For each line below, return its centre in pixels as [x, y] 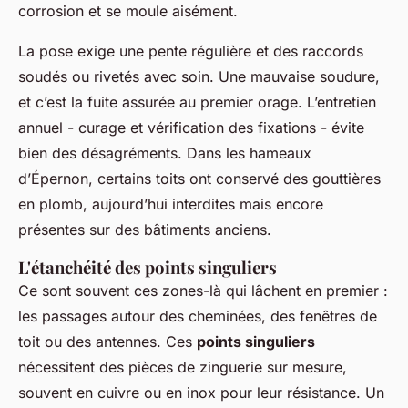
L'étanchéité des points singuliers [148, 268]
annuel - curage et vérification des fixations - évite [191, 128]
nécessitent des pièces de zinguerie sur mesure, [183, 367]
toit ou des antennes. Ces [107, 342]
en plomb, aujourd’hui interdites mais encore [171, 204]
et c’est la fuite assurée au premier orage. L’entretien [197, 102]
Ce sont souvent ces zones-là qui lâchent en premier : [203, 291]
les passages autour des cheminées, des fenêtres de [198, 316]
